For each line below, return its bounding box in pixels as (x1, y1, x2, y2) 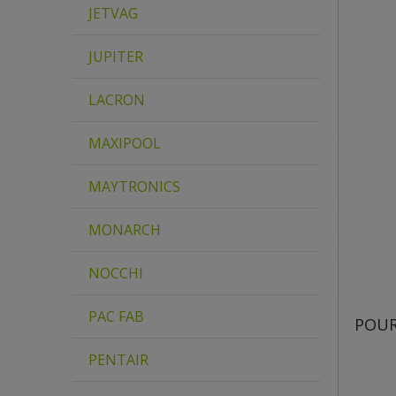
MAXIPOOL (88, 133, 161, 153)
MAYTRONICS (88, 177, 180, 196)
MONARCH (88, 220, 161, 240)
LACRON (88, 90, 145, 110)
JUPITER (88, 47, 143, 66)
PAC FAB (88, 307, 144, 326)
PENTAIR (88, 350, 148, 369)
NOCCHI (88, 263, 143, 283)
